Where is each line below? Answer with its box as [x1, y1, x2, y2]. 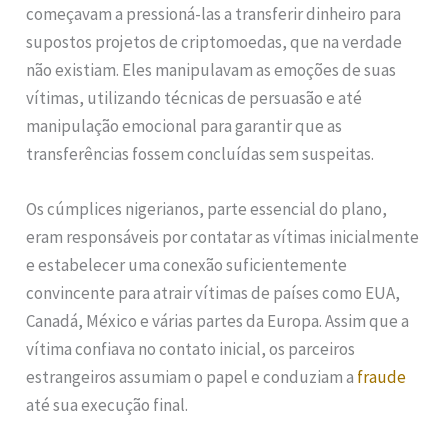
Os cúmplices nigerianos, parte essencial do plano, [26, 197, 388, 220]
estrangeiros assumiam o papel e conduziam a [26, 365, 358, 388]
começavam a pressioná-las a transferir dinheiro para [26, 2, 402, 25]
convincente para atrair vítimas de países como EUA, [26, 281, 401, 304]
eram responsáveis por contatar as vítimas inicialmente [26, 225, 420, 248]
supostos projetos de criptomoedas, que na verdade [26, 30, 403, 53]
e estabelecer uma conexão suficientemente [26, 253, 348, 276]
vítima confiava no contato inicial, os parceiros [26, 337, 356, 360]
